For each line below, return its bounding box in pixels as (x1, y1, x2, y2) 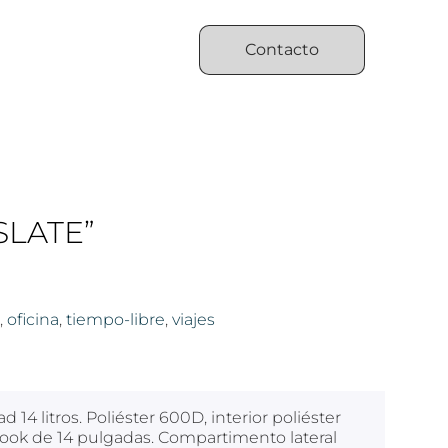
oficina (7, 310, 59, 330)
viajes (172, 310, 215, 330)
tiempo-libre (66, 310, 165, 330)
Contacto (245, 40, 320, 59)
